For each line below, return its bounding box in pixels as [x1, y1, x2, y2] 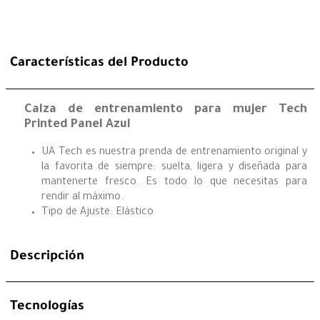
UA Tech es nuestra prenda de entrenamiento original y [41, 147, 307, 159]
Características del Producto [10, 56, 189, 71]
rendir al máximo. [41, 192, 124, 204]
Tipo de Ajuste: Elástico [41, 207, 154, 219]
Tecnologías [10, 299, 84, 314]
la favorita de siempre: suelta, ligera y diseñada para [41, 162, 307, 174]
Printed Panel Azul [24, 118, 131, 132]
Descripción [10, 249, 84, 264]
